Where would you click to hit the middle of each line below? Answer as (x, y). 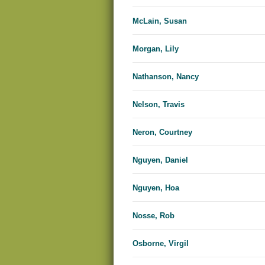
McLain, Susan (160, 21)
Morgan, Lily (156, 49)
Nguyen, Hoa (156, 188)
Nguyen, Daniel (160, 160)
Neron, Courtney (162, 132)
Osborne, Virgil (161, 244)
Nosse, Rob (153, 216)
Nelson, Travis (159, 105)
